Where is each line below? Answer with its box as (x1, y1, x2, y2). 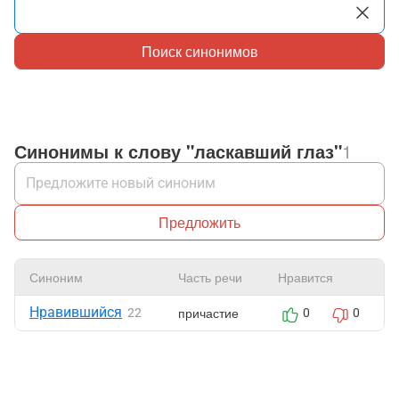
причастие (178, 304, 239, 322)
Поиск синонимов (141, 41, 258, 61)
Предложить (159, 212, 240, 232)
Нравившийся (29, 304, 122, 321)
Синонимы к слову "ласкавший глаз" (14, 138, 342, 164)
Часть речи (178, 268, 242, 286)
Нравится (278, 268, 333, 286)
